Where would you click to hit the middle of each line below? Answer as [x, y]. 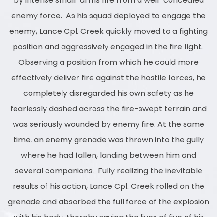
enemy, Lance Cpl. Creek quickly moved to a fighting [108, 31]
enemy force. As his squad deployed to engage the [108, 16]
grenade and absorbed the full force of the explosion [108, 202]
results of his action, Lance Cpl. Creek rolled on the [108, 186]
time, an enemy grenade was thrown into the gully [108, 140]
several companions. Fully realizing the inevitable [108, 171]
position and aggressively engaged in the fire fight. [108, 47]
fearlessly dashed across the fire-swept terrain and [108, 109]
